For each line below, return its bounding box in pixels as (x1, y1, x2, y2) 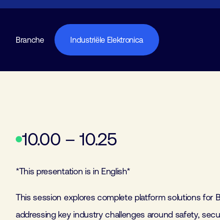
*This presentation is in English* (16, 166, 130, 176)
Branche (16, 35, 44, 44)
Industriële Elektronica (70, 35, 144, 44)
